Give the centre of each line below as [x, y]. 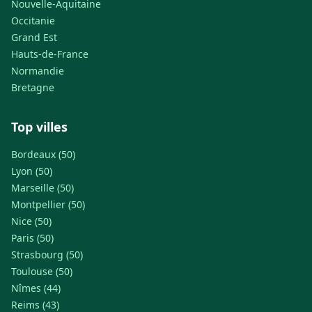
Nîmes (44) [36, 288]
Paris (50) [32, 238]
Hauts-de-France [50, 54]
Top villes [39, 127]
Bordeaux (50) [43, 155]
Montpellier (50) [48, 205]
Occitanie [33, 21]
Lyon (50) [32, 171]
